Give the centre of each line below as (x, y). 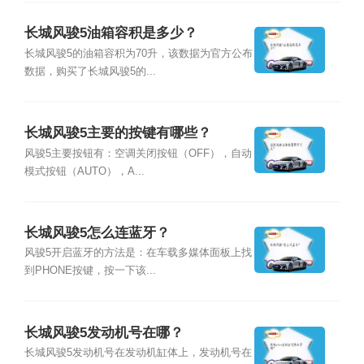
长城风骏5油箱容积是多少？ (110, 33)
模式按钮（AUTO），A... (84, 171)
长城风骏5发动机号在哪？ (104, 332)
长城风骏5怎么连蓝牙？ (97, 233)
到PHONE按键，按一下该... (90, 271)
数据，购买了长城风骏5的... (90, 71)
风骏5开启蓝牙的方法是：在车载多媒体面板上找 (138, 253)
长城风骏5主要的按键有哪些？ (117, 133)
